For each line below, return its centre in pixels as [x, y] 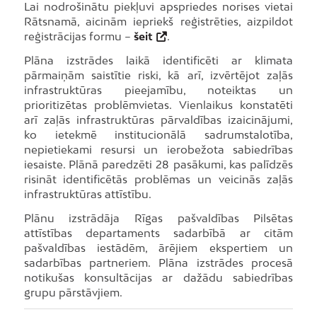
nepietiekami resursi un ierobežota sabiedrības [158, 149]
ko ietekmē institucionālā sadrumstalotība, [158, 134]
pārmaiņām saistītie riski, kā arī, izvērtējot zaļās [158, 75]
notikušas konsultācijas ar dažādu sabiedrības [158, 277]
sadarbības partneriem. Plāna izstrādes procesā [158, 262]
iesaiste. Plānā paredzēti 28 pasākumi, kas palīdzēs [158, 164]
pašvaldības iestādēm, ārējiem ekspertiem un [158, 247]
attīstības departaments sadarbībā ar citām [158, 232]
